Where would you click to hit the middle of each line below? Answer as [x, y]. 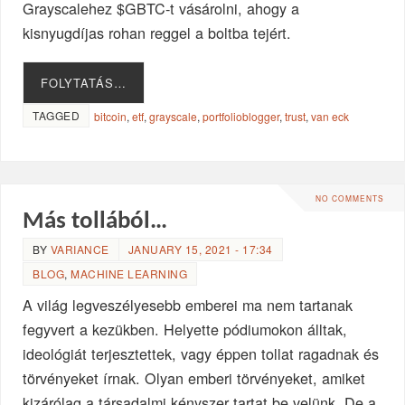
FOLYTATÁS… [84, 82]
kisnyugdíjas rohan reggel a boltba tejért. [157, 32]
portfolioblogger [241, 116]
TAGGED [57, 115]
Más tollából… [95, 222]
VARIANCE [80, 250]
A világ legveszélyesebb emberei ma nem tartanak [188, 305]
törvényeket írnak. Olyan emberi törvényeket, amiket [194, 378]
